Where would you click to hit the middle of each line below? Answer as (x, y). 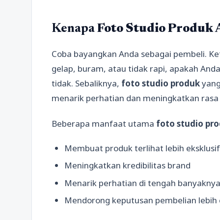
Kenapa (74, 29)
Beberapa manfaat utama (104, 123)
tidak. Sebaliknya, (86, 83)
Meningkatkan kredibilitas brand (127, 165)
